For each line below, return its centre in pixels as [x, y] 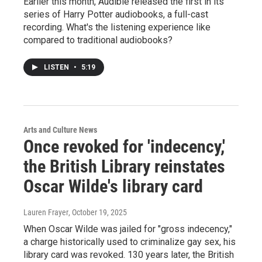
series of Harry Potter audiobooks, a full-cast [116, 14]
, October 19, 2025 [98, 212]
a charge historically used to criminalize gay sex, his [130, 242]
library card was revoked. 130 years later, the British [129, 255]
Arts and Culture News [60, 130]
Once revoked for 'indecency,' [124, 146]
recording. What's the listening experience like [117, 27]
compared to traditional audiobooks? [98, 40]
